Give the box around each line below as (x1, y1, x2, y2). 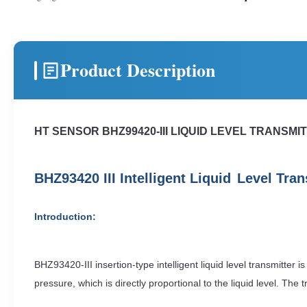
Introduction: (34, 211, 96, 222)
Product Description (60, 57, 215, 83)
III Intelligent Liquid (99, 171, 235, 186)
